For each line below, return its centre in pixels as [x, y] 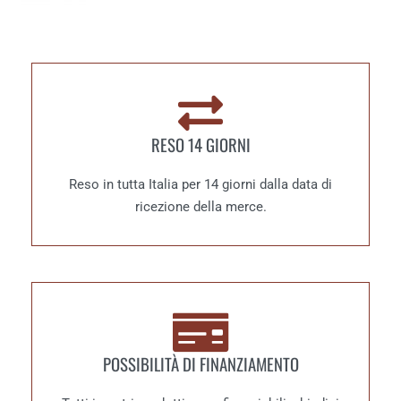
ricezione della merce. [200, 207]
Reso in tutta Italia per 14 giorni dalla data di [200, 185]
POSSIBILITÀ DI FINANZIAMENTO [200, 364]
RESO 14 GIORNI [200, 145]
